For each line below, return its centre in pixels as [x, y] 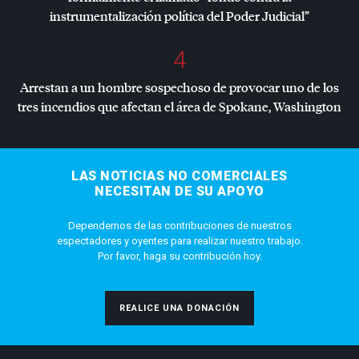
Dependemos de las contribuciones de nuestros [179, 226]
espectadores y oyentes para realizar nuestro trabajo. [179, 241]
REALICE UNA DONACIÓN [179, 309]
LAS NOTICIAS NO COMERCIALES [179, 176]
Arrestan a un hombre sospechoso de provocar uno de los [179, 87]
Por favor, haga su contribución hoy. [179, 256]
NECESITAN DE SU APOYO [179, 192]
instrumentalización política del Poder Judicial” [179, 16]
